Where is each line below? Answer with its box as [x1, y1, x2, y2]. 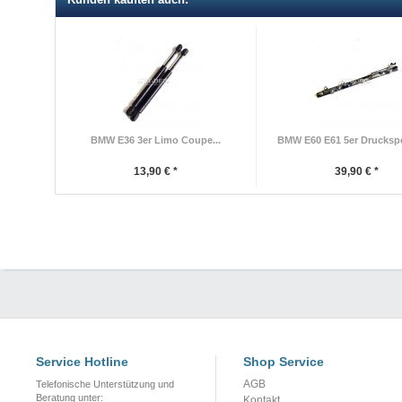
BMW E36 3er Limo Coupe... [91, 134, 221, 145]
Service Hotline [36, 354, 128, 369]
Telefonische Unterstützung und [36, 378, 174, 389]
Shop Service [243, 354, 324, 369]
